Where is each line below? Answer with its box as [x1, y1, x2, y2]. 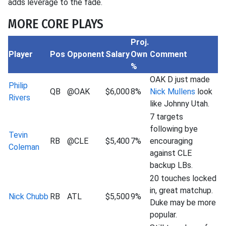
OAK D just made [150, 75, 210, 84]
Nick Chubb [9, 192, 48, 201]
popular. [150, 210, 177, 219]
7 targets [150, 112, 183, 122]
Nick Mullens [150, 87, 195, 96]
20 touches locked [150, 174, 216, 183]
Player [9, 49, 33, 59]
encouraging [150, 136, 193, 146]
